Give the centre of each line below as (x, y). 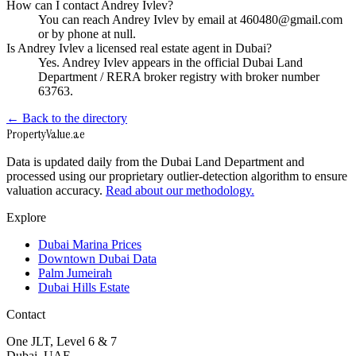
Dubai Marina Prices (90, 245)
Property (26, 134)
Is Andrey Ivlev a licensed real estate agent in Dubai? (139, 48)
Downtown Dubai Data (97, 259)
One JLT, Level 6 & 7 (62, 342)
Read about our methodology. (180, 191)
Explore (26, 218)
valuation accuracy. (54, 191)
